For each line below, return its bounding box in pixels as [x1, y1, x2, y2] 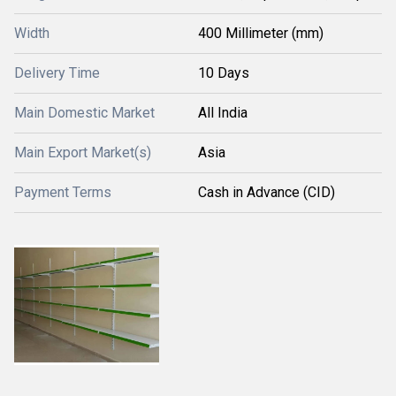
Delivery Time [14, 65, 100, 81]
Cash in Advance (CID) [198, 184, 335, 201]
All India [198, 104, 247, 121]
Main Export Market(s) [14, 144, 151, 161]
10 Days [198, 65, 249, 81]
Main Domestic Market [14, 104, 155, 121]
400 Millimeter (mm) [198, 25, 324, 42]
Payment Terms [14, 184, 111, 201]
